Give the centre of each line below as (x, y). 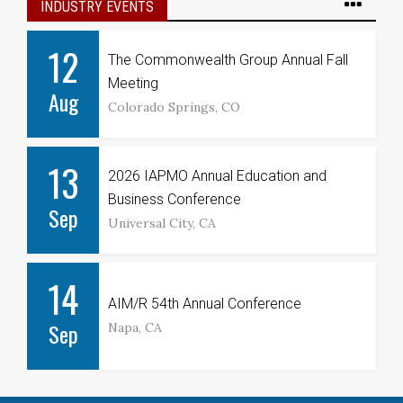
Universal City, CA (162, 224)
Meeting (133, 84)
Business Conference (175, 200)
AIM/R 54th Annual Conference (205, 304)
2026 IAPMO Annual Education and (217, 176)
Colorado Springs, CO (174, 107)
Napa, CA (135, 328)
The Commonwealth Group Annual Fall (228, 60)
